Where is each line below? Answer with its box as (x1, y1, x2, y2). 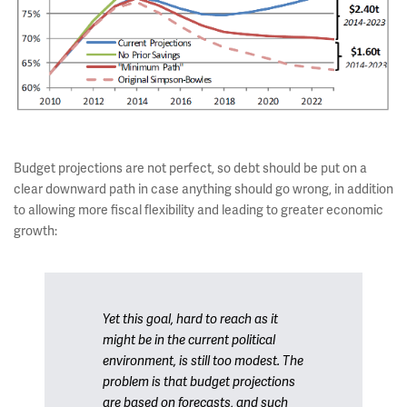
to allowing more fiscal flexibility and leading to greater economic (14, 202, 383, 218)
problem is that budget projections (103, 374, 295, 390)
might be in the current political (103, 333, 275, 348)
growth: (14, 223, 57, 239)
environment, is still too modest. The (103, 353, 303, 369)
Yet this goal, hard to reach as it (103, 312, 278, 327)
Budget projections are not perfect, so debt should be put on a (14, 160, 367, 176)
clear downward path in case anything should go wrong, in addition (14, 181, 393, 197)
